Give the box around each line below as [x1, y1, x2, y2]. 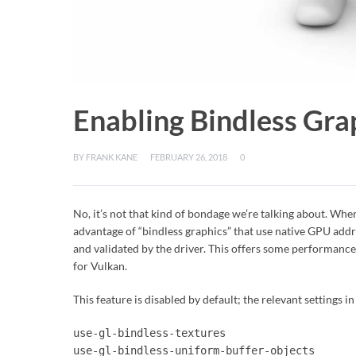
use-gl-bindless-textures [73, 327, 226, 339]
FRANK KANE [86, 152, 137, 162]
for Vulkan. [73, 259, 127, 273]
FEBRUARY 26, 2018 [150, 152, 227, 162]
